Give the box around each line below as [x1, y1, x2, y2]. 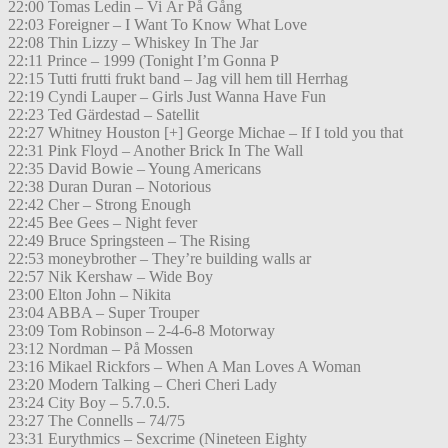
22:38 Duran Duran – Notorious [8, 178, 211, 196]
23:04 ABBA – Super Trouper [8, 304, 199, 322]
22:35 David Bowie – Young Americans [8, 160, 261, 178]
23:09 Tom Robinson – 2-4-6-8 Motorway [8, 322, 275, 340]
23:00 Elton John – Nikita [8, 286, 171, 304]
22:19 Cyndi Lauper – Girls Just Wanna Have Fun [8, 88, 326, 106]
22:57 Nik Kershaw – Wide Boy [8, 268, 213, 286]
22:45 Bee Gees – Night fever [8, 214, 197, 232]
